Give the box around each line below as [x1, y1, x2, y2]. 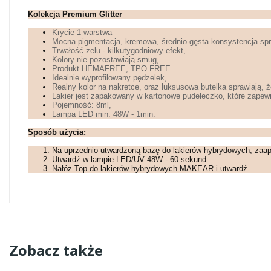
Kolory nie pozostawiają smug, [52, 55, 159, 65]
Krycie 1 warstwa [52, 28, 112, 38]
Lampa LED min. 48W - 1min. [52, 109, 155, 119]
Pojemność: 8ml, [52, 100, 111, 110]
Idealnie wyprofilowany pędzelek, [52, 73, 167, 83]
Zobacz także [9, 240, 103, 261]
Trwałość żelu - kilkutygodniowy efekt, [52, 46, 186, 56]
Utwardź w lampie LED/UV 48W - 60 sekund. [52, 155, 209, 165]
